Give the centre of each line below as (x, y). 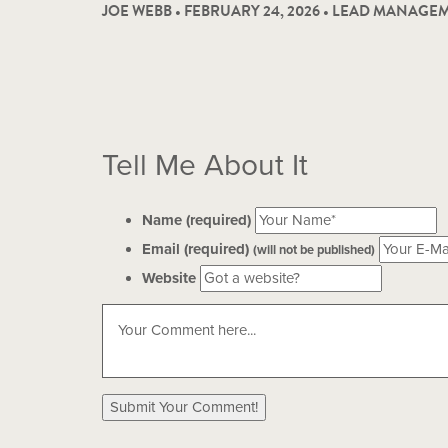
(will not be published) (314, 249)
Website (169, 277)
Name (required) (196, 219)
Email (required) (197, 248)
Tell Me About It (205, 165)
